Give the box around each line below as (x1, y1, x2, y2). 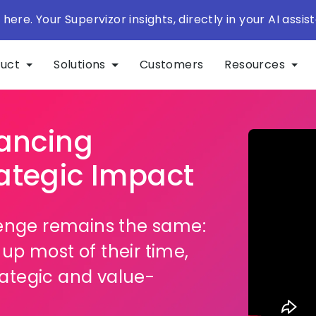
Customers (139, 56, 204, 73)
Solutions (54, 56, 109, 73)
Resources (224, 56, 288, 73)
